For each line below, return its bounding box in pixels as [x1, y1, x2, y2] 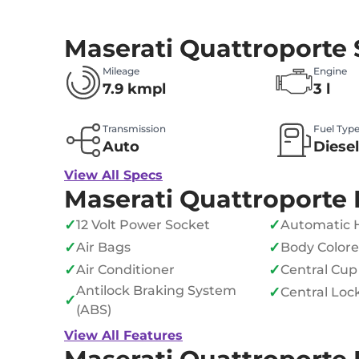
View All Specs [64, 167, 163, 184]
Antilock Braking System [76, 283, 236, 299]
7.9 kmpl [103, 80, 166, 99]
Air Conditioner [76, 262, 175, 278]
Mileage [103, 65, 139, 78]
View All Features [64, 328, 183, 344]
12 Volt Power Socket [76, 217, 210, 233]
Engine [313, 65, 348, 78]
